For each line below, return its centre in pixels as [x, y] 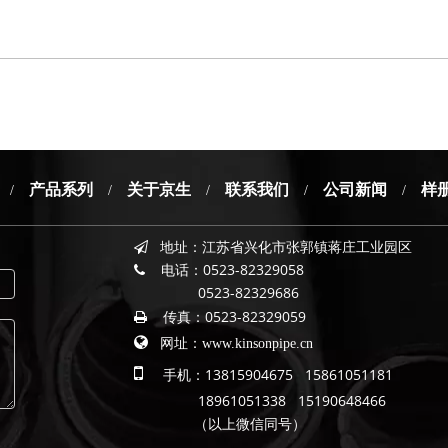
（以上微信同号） [220, 423]
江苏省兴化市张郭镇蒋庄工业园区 [307, 246]
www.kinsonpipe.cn [259, 343]
